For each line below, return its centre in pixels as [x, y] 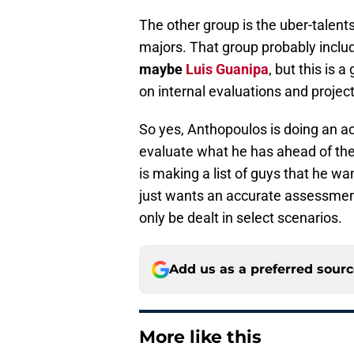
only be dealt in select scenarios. [241, 218]
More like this [200, 337]
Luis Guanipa [227, 70]
